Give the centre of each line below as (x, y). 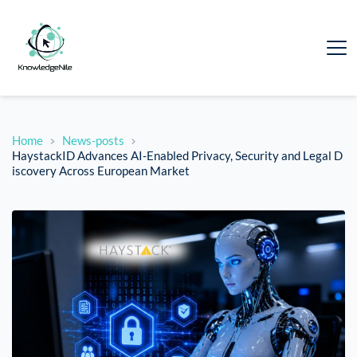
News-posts (93, 141)
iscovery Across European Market (101, 171)
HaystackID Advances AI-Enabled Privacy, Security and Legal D (177, 156)
